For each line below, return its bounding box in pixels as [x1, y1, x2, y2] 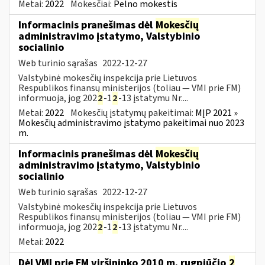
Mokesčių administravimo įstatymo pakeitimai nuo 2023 [18, 116, 244, 130]
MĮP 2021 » [195, 106, 238, 119]
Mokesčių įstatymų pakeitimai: [70, 106, 195, 119]
